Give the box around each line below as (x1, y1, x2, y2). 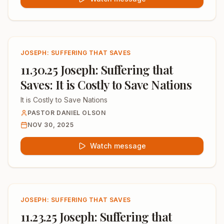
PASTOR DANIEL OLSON (27, 109, 106, 116)
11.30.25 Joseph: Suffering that (20, 61, 173, 77)
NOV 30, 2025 (27, 121, 74, 128)
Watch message (90, 141, 146, 150)
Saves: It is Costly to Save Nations (20, 76, 191, 92)
